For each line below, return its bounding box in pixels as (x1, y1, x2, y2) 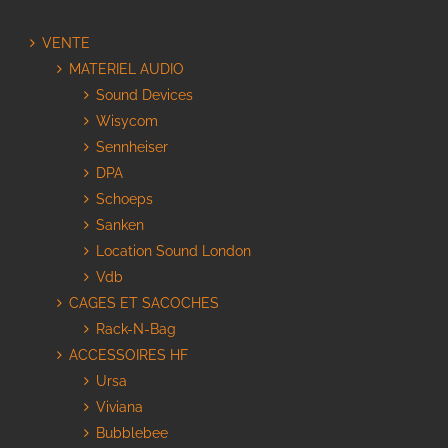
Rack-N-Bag (96, 321, 176, 338)
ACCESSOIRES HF (69, 347, 188, 364)
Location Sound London (96, 243, 251, 260)
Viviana (96, 399, 143, 416)
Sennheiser (96, 139, 168, 156)
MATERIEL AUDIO (69, 61, 184, 78)
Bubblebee (96, 425, 168, 442)
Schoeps (96, 191, 153, 208)
